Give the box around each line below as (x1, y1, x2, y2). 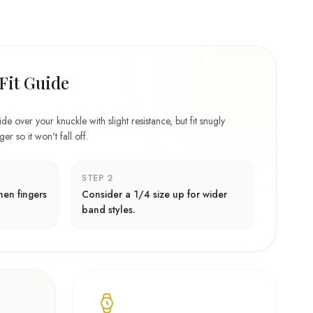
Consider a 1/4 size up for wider (82, 187, 227, 201)
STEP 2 (82, 172, 113, 184)
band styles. (82, 203, 136, 217)
